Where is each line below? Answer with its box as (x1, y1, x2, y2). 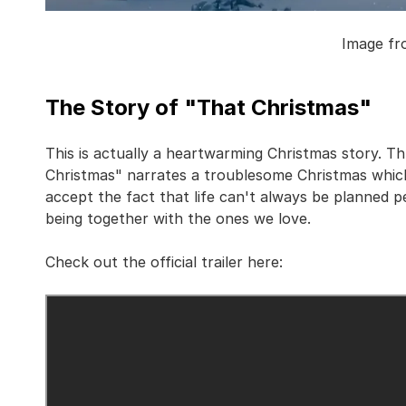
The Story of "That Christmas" (45, 94, 372, 121)
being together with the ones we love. (45, 209, 311, 228)
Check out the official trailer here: (45, 253, 283, 272)
